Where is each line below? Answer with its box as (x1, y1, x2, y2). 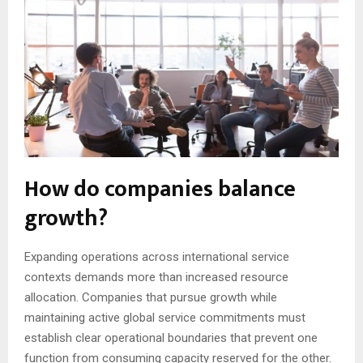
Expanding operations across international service (24, 250, 289, 265)
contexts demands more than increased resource (24, 270, 288, 285)
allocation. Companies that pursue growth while (24, 290, 277, 305)
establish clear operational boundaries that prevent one (24, 331, 318, 346)
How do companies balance (24, 170, 296, 209)
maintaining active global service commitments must (24, 310, 305, 326)
